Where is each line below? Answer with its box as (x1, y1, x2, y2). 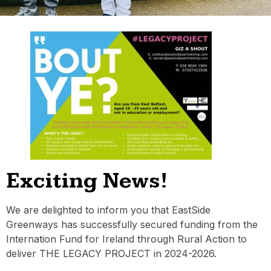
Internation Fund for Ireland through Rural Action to (6, 233, 247, 246)
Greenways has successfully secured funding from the (6, 218, 258, 231)
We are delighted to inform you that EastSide (6, 204, 211, 217)
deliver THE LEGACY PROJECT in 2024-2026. (6, 247, 217, 260)
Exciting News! (6, 168, 168, 195)
